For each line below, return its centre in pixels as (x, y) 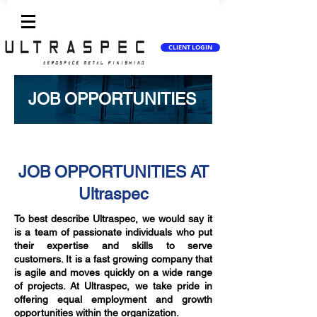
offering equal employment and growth (113, 299)
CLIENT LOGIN (190, 47)
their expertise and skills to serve (113, 246)
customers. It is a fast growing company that (113, 259)
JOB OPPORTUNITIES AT (113, 172)
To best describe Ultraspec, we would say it (113, 219)
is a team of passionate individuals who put (113, 232)
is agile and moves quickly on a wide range (113, 272)
